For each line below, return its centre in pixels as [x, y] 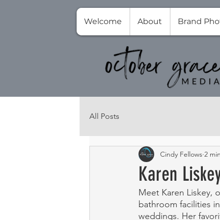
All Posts [104, 116]
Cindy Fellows [181, 154]
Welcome [103, 21]
